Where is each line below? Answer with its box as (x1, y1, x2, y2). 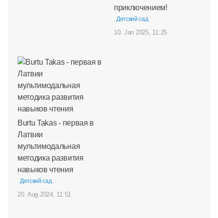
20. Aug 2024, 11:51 (18, 190, 72, 198)
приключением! (114, 3, 167, 12)
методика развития (18, 153, 84, 162)
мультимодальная (18, 142, 80, 150)
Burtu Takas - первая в (18, 118, 94, 127)
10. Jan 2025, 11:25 (114, 28, 167, 36)
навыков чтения (18, 165, 73, 174)
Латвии (18, 130, 43, 139)
